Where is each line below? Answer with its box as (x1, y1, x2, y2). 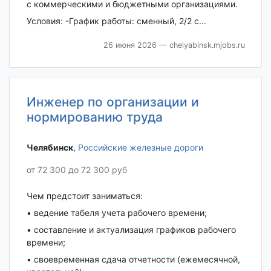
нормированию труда (26, 109, 163, 125)
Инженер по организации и (26, 94, 199, 109)
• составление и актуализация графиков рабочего (26, 224, 236, 235)
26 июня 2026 (103, 40, 157, 50)
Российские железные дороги (77, 142, 203, 152)
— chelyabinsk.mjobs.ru (156, 40, 245, 50)
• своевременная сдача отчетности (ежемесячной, (26, 254, 240, 265)
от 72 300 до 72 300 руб (26, 165, 127, 175)
